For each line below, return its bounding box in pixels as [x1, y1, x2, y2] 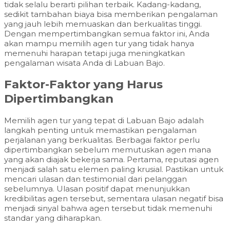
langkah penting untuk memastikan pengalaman [4, 125, 197, 135]
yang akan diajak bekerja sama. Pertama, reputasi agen [4, 154, 219, 164]
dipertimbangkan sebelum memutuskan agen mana [4, 144, 211, 155]
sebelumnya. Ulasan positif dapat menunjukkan [4, 183, 190, 194]
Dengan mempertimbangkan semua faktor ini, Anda [4, 28, 209, 39]
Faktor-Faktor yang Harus [4, 77, 163, 92]
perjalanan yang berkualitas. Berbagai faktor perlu [4, 135, 200, 145]
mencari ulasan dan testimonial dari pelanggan [4, 174, 187, 184]
